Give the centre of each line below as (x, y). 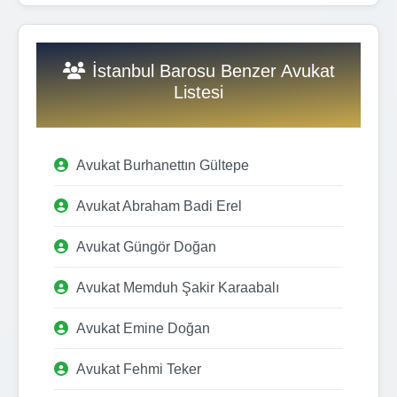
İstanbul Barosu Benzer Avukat (213, 70)
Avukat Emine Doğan (143, 328)
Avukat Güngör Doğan (146, 246)
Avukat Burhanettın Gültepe (163, 165)
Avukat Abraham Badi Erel (159, 206)
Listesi (198, 92)
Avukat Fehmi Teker (139, 369)
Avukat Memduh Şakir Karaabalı (178, 287)
